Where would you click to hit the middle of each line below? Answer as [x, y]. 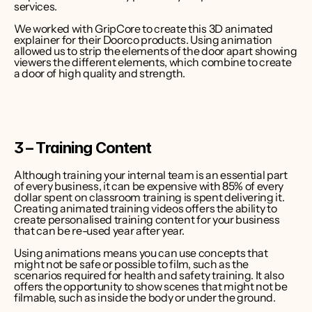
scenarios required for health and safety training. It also [149, 275]
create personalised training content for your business [147, 219]
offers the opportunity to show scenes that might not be [151, 286]
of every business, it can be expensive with [118, 186]
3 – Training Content [83, 148]
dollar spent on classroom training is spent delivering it [148, 197]
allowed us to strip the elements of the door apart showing [156, 51]
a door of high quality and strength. [100, 73]
